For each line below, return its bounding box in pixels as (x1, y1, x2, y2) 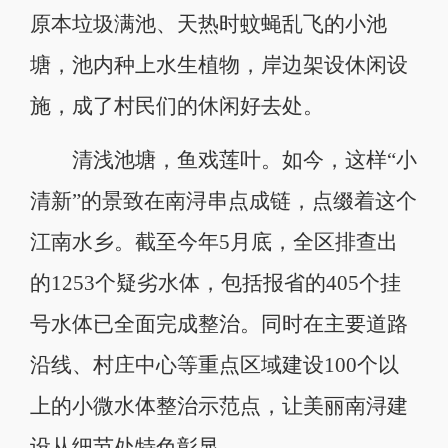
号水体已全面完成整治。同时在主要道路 (29, 312, 408, 335)
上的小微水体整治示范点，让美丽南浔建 (29, 394, 408, 417)
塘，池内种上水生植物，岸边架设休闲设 (29, 53, 408, 76)
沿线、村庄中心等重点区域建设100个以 (29, 353, 399, 376)
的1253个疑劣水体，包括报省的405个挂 (29, 271, 401, 294)
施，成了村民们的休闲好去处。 (29, 94, 324, 117)
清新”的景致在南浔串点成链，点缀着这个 (29, 189, 417, 212)
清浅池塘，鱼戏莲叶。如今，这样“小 (29, 148, 417, 171)
